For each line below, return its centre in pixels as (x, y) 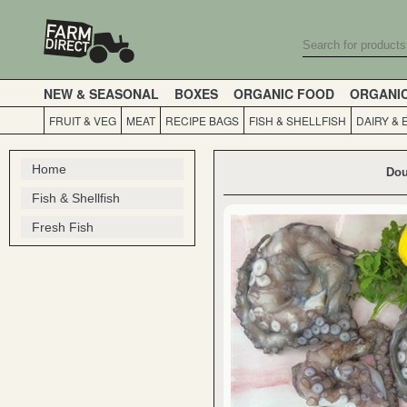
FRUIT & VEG (83, 120)
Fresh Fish (63, 227)
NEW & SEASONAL (101, 93)
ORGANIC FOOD (284, 93)
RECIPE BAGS (202, 120)
